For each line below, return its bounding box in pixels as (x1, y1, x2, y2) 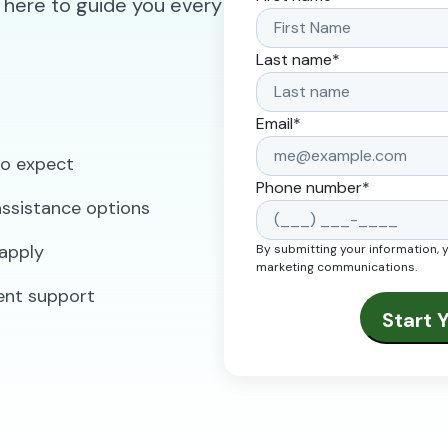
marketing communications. (256, 259, 417, 275)
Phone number (256, 177, 362, 198)
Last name (256, 49, 332, 70)
